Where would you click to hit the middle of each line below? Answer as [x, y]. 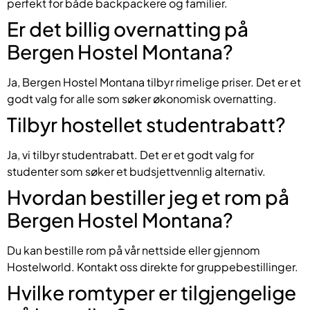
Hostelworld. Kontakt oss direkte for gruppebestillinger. [153, 266]
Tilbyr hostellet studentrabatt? [146, 124]
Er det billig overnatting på [128, 28]
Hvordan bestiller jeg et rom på [148, 197]
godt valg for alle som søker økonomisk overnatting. [142, 98]
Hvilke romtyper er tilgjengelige [152, 292]
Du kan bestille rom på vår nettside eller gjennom [134, 250]
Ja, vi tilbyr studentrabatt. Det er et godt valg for [130, 154]
